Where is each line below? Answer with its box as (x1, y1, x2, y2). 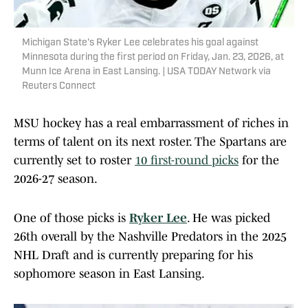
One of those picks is (14, 211, 129, 225)
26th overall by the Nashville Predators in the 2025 (14, 230, 287, 244)
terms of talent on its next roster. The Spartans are (14, 135, 287, 149)
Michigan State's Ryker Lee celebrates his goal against (22, 38, 258, 49)
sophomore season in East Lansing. (14, 267, 205, 281)
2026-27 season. (14, 172, 98, 186)
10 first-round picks (135, 153, 239, 168)
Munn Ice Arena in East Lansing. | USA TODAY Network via (22, 67, 271, 78)
